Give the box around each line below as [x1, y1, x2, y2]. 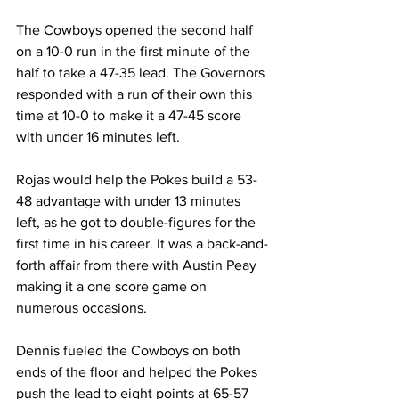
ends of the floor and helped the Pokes [16, 363, 261, 379]
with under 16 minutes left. [16, 128, 180, 144]
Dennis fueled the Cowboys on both [16, 342, 244, 358]
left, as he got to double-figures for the [16, 214, 259, 230]
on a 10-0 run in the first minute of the [16, 43, 254, 59]
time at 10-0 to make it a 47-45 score [16, 107, 245, 123]
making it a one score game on [16, 278, 210, 294]
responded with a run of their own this [16, 85, 256, 102]
